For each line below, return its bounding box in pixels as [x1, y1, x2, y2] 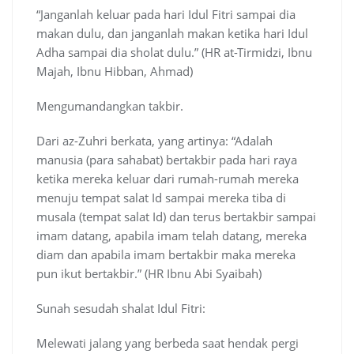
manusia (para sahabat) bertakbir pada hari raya [36, 152, 297, 168]
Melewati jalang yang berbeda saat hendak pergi [36, 335, 299, 352]
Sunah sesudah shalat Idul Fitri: [36, 300, 205, 317]
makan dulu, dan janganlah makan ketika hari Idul [36, 25, 308, 42]
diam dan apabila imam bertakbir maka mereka [36, 247, 296, 263]
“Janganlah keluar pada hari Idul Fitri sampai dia [36, 6, 296, 23]
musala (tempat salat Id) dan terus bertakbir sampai [36, 209, 316, 225]
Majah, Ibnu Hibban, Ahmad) [36, 63, 193, 80]
